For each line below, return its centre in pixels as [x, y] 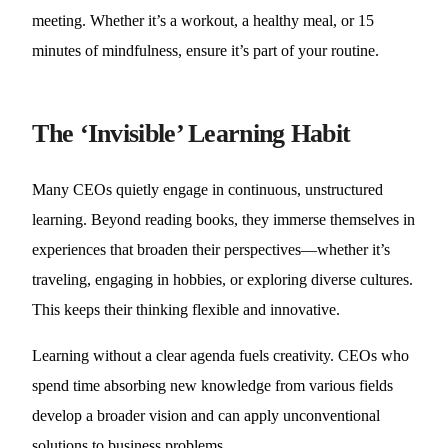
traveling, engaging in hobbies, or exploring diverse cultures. [223, 279]
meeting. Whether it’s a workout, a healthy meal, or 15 [203, 20]
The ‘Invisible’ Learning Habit [191, 133]
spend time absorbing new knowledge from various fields [213, 385]
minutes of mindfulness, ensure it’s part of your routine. [206, 50]
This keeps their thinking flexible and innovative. [186, 309]
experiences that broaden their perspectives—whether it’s [211, 249]
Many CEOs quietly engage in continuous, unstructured [208, 189]
